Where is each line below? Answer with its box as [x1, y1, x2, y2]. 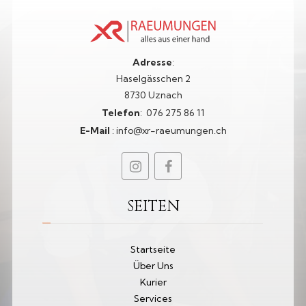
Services [134, 292, 172, 305]
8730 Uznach [124, 88, 182, 101]
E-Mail [79, 124, 112, 137]
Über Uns [133, 259, 173, 272]
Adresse [132, 55, 172, 68]
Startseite [130, 242, 176, 255]
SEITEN [126, 196, 180, 217]
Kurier [139, 275, 167, 288]
